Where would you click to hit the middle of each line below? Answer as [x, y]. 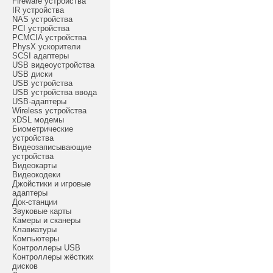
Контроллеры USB [46, 248]
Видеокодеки [36, 175]
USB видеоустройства [53, 65]
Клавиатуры [34, 229]
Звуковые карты [42, 211]
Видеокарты [34, 165]
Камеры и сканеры [46, 220]
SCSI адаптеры [41, 56]
